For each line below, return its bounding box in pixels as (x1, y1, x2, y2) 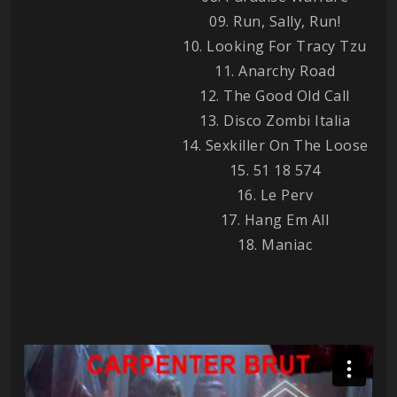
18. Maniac (237, 234, 312, 254)
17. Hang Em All (220, 209, 330, 230)
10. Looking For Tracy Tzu (183, 35, 367, 56)
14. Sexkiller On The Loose (181, 135, 369, 155)
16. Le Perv (236, 184, 314, 205)
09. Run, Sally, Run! (209, 11, 340, 31)
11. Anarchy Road (214, 60, 335, 81)
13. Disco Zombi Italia (199, 110, 350, 130)
